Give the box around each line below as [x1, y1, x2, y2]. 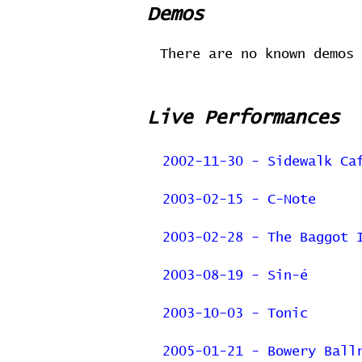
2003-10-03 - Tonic [162, 307, 308, 321]
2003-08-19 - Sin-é [162, 269, 308, 283]
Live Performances [147, 108, 339, 128]
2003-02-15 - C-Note [162, 193, 316, 207]
